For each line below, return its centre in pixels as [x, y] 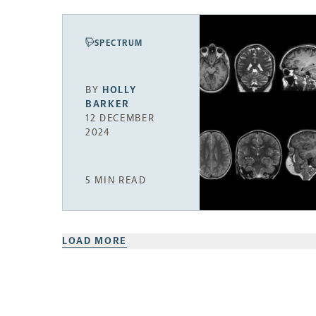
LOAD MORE [95, 241]
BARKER [108, 104]
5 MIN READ [116, 180]
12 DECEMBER [120, 118]
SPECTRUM [119, 43]
